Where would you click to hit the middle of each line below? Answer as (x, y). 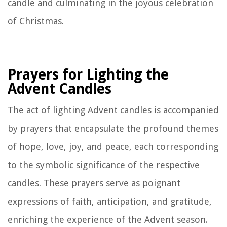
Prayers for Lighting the (88, 74)
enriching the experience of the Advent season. (108, 219)
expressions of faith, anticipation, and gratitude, (110, 201)
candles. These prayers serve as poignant (94, 183)
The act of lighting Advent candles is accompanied (113, 110)
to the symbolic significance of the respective (104, 165)
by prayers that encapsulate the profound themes (113, 128)
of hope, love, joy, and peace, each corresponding (113, 146)
